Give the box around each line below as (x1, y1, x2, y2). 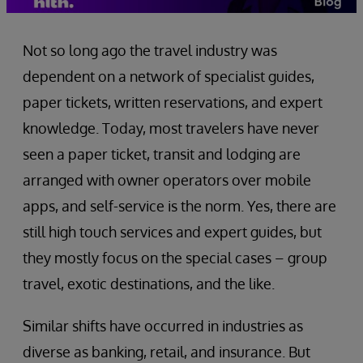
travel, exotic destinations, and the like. (23, 275, 275, 293)
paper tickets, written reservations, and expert (23, 93, 322, 111)
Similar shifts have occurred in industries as (23, 317, 303, 335)
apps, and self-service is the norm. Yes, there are (23, 197, 336, 215)
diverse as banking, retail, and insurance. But (23, 343, 310, 361)
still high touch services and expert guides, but (23, 223, 322, 241)
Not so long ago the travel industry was (23, 41, 277, 59)
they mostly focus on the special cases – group (23, 249, 327, 267)
